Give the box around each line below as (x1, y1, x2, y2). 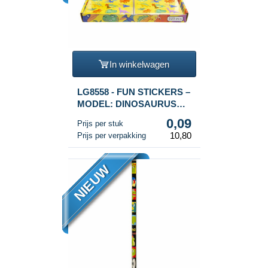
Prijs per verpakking (77, 131, 146, 141)
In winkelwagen (109, 59, 169, 69)
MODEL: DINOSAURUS (77, 99, 176, 109)
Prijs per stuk (77, 119, 123, 129)
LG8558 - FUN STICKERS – (77, 87, 190, 98)
